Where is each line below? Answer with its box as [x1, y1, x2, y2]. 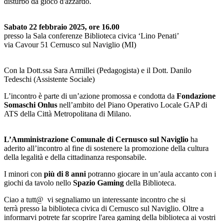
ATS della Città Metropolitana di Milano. [4, 110, 131, 118]
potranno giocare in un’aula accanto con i [88, 170, 216, 178]
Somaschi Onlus [4, 101, 57, 109]
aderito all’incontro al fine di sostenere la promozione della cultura [4, 144, 209, 152]
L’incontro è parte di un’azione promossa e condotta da [4, 92, 175, 100]
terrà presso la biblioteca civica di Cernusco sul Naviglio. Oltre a [4, 204, 204, 213]
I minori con [4, 170, 42, 178]
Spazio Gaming [73, 179, 124, 187]
